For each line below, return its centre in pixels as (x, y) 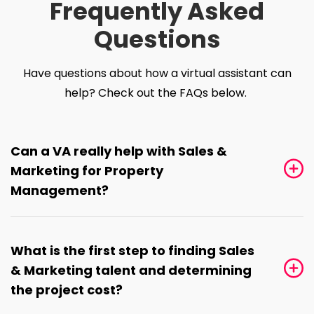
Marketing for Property (87, 171)
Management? (60, 191)
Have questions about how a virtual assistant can (157, 74)
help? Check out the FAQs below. (157, 93)
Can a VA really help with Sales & (119, 151)
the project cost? (67, 290)
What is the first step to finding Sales (132, 251)
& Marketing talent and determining (131, 271)
